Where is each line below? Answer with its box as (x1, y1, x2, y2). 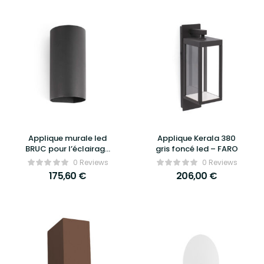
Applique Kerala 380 (157, 133, 236, 144)
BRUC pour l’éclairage (25, 143, 110, 154)
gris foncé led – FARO (155, 143, 238, 154)
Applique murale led (28, 133, 107, 144)
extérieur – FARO (36, 154, 99, 165)
